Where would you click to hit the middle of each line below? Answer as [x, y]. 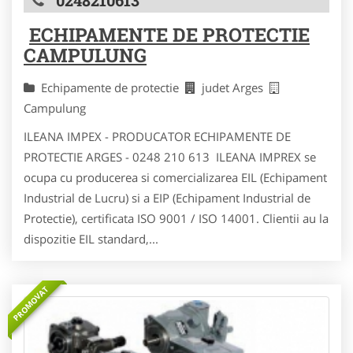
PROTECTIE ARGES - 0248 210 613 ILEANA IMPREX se [170, 157]
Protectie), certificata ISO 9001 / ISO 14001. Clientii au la [176, 219]
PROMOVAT [31, 303]
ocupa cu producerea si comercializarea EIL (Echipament [175, 178]
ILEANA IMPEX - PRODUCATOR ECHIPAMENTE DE [157, 137]
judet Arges [236, 88]
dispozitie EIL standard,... [91, 239]
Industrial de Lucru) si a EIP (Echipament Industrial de [167, 198]
